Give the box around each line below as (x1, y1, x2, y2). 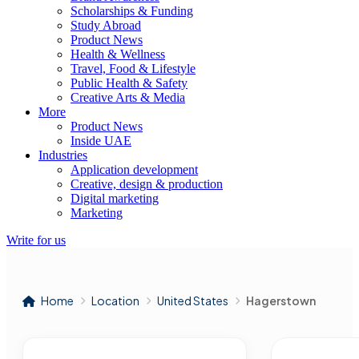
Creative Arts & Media (71, 91, 185, 104)
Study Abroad (71, 18, 141, 32)
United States (157, 293, 228, 308)
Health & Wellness (71, 47, 165, 61)
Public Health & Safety (71, 76, 188, 90)
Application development (71, 163, 198, 176)
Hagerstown (246, 293, 316, 308)
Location (91, 293, 139, 308)
